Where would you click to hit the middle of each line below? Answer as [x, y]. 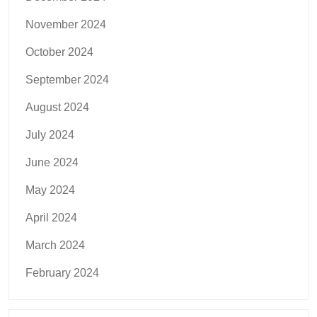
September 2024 [67, 80]
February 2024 [62, 273]
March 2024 [55, 246]
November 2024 [66, 25]
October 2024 [59, 52]
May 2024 [50, 190]
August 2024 [57, 108]
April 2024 [51, 218]
